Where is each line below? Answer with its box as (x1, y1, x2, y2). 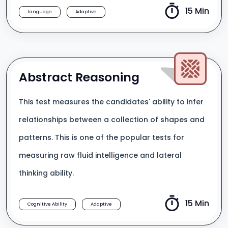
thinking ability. (19, 168, 74, 178)
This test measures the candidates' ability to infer (19, 97, 204, 107)
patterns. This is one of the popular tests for (19, 132, 184, 142)
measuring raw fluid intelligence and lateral (19, 150, 182, 160)
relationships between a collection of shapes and (19, 115, 205, 125)
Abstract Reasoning (19, 69, 139, 85)
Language (27, 9, 52, 15)
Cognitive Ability (27, 201, 67, 207)
